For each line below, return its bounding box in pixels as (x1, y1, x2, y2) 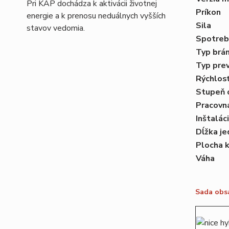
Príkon (195, 7, 221, 18)
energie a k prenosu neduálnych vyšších (27, 10, 166, 21)
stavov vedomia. (27, 22, 85, 34)
